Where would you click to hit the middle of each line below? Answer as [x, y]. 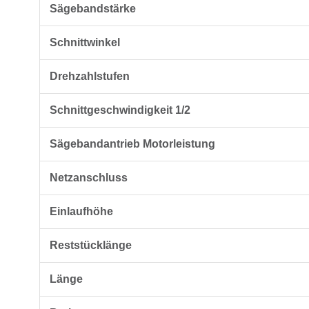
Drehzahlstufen [90, 77]
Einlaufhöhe [81, 212]
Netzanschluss [89, 178]
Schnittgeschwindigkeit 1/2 [120, 110]
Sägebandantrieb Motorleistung [132, 144]
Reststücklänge [91, 246]
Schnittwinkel [85, 43]
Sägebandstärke [93, 9]
